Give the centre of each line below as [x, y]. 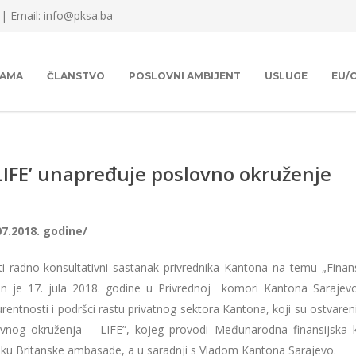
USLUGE [286, 76]
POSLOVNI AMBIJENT [185, 76]
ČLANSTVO [76, 76]
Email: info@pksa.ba [62, 15]
